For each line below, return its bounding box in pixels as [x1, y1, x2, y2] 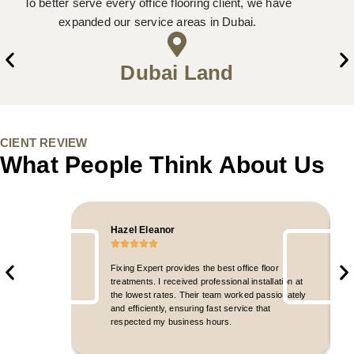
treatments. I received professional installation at [111, 276, 303, 286]
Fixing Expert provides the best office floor [111, 262, 279, 273]
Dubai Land [120, 60, 234, 85]
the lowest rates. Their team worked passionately [111, 289, 307, 299]
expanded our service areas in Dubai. [58, 14, 257, 28]
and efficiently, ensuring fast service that [111, 303, 271, 313]
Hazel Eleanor [111, 224, 175, 235]
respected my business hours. [111, 316, 232, 326]
